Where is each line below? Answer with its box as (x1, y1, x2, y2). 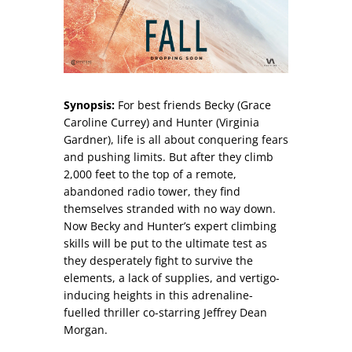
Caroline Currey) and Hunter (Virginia (63, 114, 259, 130)
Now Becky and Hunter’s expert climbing (63, 218, 277, 233)
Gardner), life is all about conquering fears (63, 131, 288, 147)
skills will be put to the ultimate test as (63, 235, 267, 251)
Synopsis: (63, 97, 115, 112)
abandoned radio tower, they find (63, 183, 240, 199)
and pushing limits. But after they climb (63, 148, 273, 164)
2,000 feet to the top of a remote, (63, 166, 236, 181)
